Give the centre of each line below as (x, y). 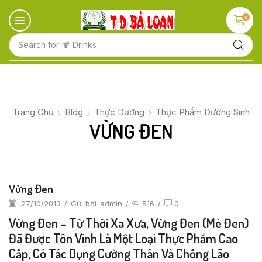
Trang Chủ (33, 112)
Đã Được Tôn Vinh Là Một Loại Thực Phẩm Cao (123, 238)
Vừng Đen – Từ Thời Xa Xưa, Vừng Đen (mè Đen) (129, 223)
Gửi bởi (84, 204)
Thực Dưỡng (119, 112)
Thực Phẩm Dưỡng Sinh (203, 112)
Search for (38, 45)
